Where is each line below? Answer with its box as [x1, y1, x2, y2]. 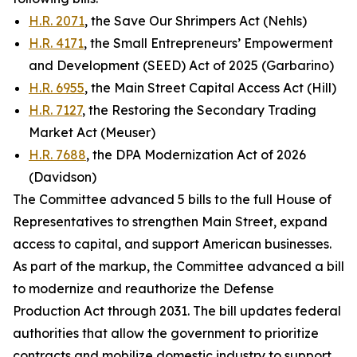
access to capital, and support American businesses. [13, 236, 331, 252]
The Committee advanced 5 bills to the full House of [13, 191, 331, 207]
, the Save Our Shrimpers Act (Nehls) [84, 13, 307, 29]
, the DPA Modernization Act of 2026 [86, 147, 306, 163]
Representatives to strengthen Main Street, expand [13, 214, 328, 229]
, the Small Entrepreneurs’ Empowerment [84, 35, 333, 51]
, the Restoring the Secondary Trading [82, 102, 316, 118]
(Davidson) [29, 169, 96, 185]
